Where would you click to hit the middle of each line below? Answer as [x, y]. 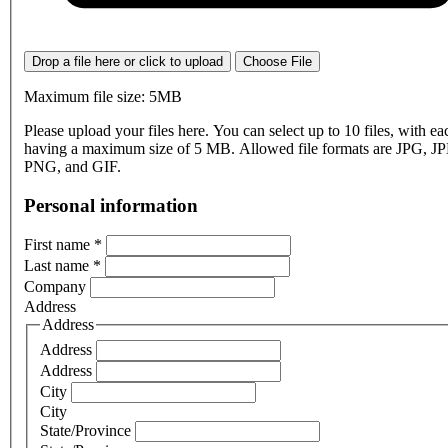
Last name [58, 266]
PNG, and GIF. [72, 166]
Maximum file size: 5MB [103, 96]
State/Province [87, 430]
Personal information [111, 205]
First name [59, 245]
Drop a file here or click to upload [127, 61]
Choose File [277, 61]
